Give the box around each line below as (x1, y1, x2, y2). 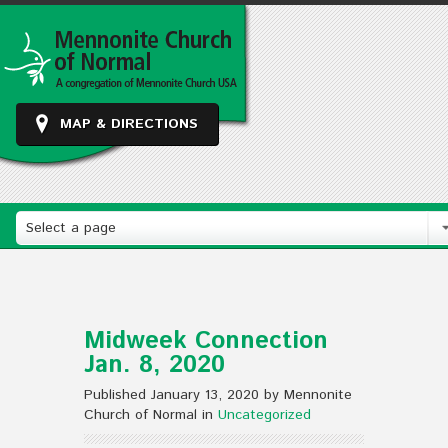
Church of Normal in (84, 405, 218, 425)
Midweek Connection (84, 324, 328, 358)
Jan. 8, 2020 (84, 348, 225, 382)
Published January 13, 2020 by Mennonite (84, 385, 352, 405)
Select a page (26, 218, 116, 238)
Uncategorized (218, 405, 311, 425)
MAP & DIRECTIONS (60, 114, 198, 134)
